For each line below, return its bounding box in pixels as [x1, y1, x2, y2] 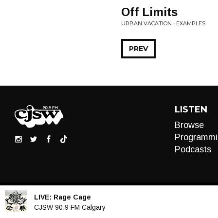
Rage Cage [54, 193, 91, 201]
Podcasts [174, 145, 211, 154]
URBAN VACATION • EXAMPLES [121, 20, 205, 27]
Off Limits [121, 5, 178, 18]
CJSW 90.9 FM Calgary [34, 203, 106, 211]
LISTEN [174, 104, 207, 115]
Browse [174, 120, 204, 130]
